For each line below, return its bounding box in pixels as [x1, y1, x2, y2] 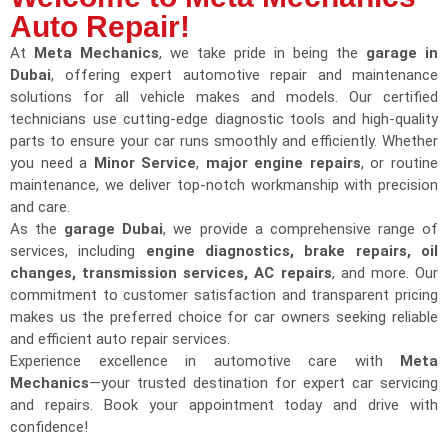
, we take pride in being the [159, 43, 366, 62]
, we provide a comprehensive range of [163, 219, 439, 238]
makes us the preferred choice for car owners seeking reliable [10, 307, 438, 326]
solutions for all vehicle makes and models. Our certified [10, 87, 438, 106]
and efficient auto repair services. [10, 329, 230, 348]
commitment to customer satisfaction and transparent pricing [10, 285, 438, 304]
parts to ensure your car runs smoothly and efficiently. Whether [10, 131, 438, 150]
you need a [10, 153, 94, 172]
